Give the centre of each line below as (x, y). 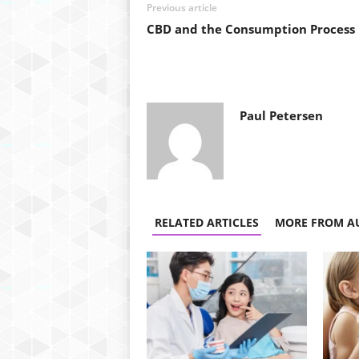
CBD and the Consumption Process (250, 29)
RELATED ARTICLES (206, 222)
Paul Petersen (281, 115)
